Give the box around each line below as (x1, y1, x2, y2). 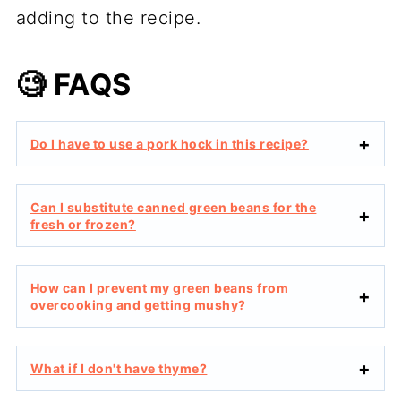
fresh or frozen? (30, 217, 136, 233)
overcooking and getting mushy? (30, 297, 246, 313)
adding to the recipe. (15, 7, 201, 30)
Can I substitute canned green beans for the (30, 200, 317, 216)
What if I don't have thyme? (30, 361, 208, 377)
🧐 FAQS (15, 67, 132, 103)
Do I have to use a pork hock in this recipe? (30, 136, 309, 152)
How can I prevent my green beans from (30, 280, 289, 296)
